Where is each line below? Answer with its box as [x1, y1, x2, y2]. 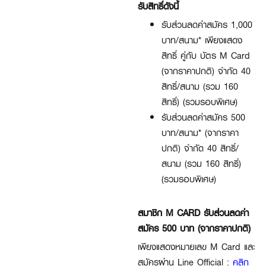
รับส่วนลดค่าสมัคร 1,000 [161, 17, 252, 32]
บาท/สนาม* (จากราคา [161, 125, 239, 140]
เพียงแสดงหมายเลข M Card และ [138, 239, 255, 254]
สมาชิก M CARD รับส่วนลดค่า [138, 205, 249, 220]
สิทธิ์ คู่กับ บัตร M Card [161, 47, 250, 63]
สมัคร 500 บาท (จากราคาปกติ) [138, 220, 251, 236]
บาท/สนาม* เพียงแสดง [161, 32, 242, 47]
